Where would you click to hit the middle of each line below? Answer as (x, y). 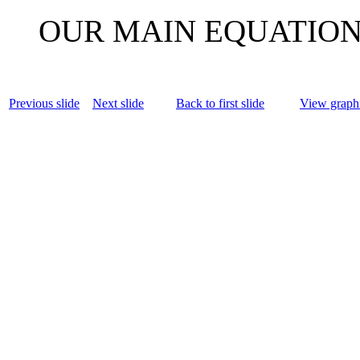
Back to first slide (220, 104)
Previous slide (44, 104)
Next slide (118, 104)
